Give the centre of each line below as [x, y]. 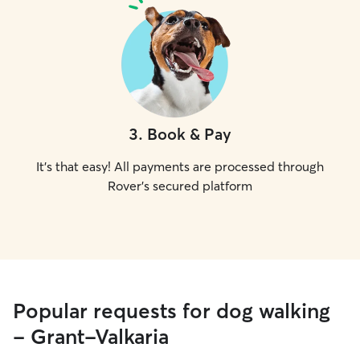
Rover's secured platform [180, 186]
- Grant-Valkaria [91, 337]
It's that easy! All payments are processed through [180, 166]
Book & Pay [189, 134]
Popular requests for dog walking [172, 311]
